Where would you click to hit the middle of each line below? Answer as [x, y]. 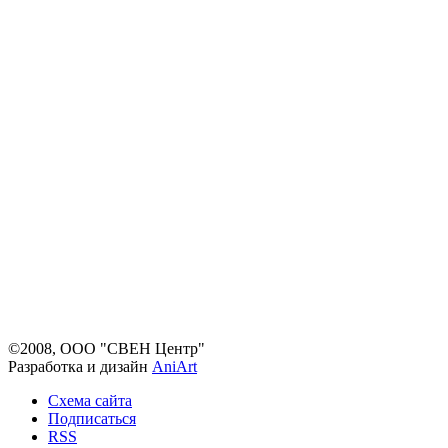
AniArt [174, 366]
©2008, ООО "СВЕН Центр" [106, 348]
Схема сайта [90, 400]
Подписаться [92, 418]
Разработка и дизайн [80, 366]
